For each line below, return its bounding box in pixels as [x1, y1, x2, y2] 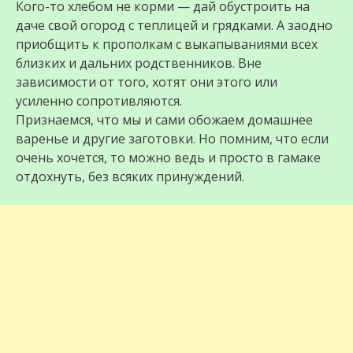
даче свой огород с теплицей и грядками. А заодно [16, 17, 333, 34]
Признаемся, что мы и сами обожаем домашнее [16, 111, 313, 128]
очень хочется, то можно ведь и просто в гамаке [16, 149, 321, 166]
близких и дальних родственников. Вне [16, 54, 262, 72]
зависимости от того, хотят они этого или [16, 73, 277, 91]
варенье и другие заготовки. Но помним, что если [16, 130, 329, 147]
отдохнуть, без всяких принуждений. [16, 168, 244, 185]
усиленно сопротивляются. [16, 92, 182, 110]
